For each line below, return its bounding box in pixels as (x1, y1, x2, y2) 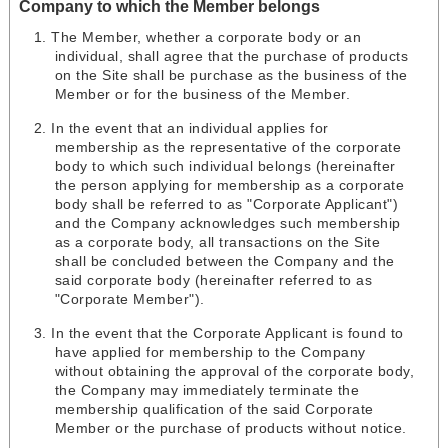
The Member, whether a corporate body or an (51, 29, 362, 46)
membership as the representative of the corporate (54, 139, 402, 156)
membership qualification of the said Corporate (54, 401, 374, 418)
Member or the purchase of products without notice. (54, 420, 407, 437)
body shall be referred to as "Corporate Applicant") (54, 196, 399, 213)
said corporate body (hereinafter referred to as (54, 272, 373, 289)
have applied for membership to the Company (54, 344, 366, 361)
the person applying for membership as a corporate (54, 177, 405, 194)
